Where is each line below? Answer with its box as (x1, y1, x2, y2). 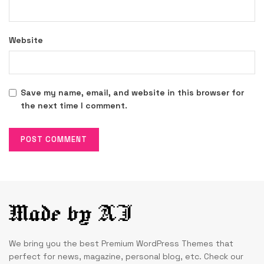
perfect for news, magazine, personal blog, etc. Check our (9, 250, 243, 262)
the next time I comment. (21, 100, 127, 111)
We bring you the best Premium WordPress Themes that (9, 237, 233, 249)
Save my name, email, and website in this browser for (21, 87, 244, 98)
